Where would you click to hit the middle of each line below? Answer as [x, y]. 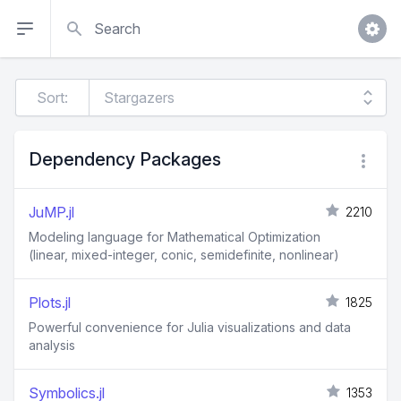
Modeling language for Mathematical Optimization [175, 237]
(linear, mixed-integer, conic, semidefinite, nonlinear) [184, 255]
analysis [52, 345]
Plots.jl [50, 303]
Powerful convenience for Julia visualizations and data [190, 327]
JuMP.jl [51, 212]
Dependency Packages [125, 159]
